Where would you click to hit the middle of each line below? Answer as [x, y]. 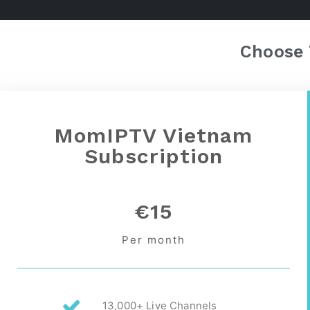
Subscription [153, 156]
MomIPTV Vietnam [154, 135]
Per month [153, 240]
